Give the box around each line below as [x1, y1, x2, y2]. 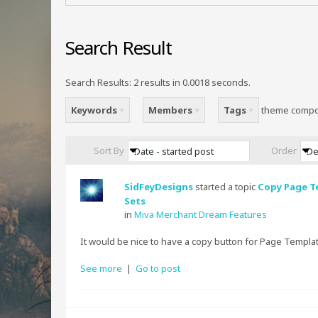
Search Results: [65, 76, 131, 89]
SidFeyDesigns [124, 180, 193, 193]
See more [80, 262, 122, 275]
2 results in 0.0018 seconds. [131, 76, 251, 89]
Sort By [94, 144, 124, 157]
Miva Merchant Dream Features [134, 208, 267, 221]
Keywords [71, 104, 119, 116]
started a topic [193, 180, 258, 193]
